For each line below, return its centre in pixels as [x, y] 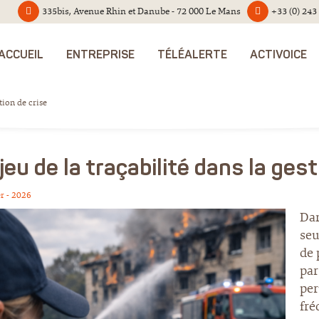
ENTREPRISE [100, 56]
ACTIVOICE [278, 56]
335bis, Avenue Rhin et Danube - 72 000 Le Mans [141, 11]
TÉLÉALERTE [192, 56]
